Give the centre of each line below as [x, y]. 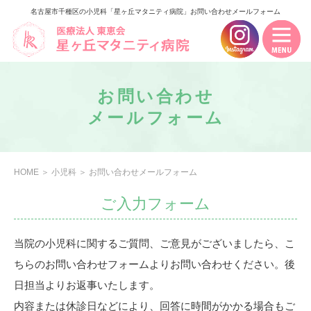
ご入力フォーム [155, 204]
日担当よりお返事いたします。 [87, 285]
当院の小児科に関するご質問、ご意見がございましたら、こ [154, 243]
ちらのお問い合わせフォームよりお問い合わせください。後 [154, 264]
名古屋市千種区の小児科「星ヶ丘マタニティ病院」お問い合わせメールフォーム [155, 11]
